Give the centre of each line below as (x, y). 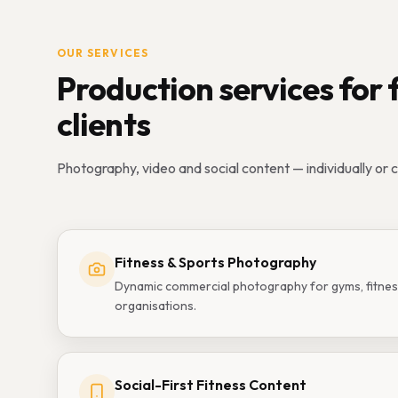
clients (103, 124)
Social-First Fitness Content (211, 385)
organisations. (155, 306)
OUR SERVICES (103, 53)
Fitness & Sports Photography (215, 262)
